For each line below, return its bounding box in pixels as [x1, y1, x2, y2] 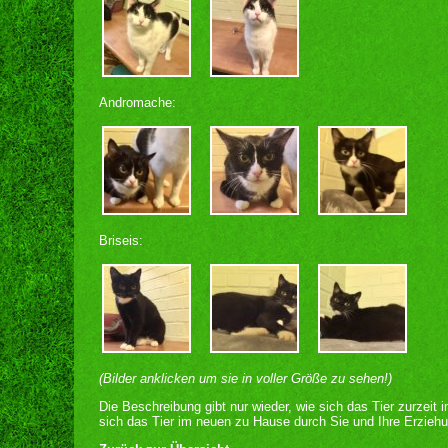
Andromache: [99, 95, 176, 110]
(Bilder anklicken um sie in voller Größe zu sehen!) [99, 371, 392, 386]
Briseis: [99, 233, 143, 248]
